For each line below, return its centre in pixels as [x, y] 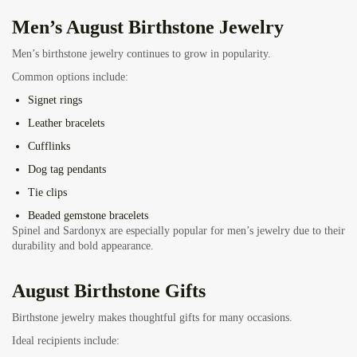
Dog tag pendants [67, 170]
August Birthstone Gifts [109, 291]
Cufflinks [49, 147]
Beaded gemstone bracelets [88, 216]
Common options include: [70, 77]
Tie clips [47, 193]
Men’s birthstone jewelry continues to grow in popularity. [141, 54]
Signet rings [55, 100]
